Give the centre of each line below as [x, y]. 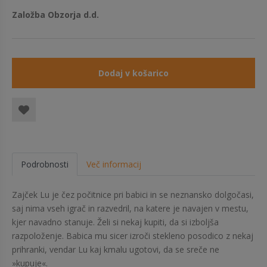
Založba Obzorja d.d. [55, 15]
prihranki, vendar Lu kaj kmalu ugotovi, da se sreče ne [116, 249]
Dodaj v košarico [133, 73]
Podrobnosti [45, 164]
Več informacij [114, 164]
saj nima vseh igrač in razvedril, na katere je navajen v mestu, [130, 208]
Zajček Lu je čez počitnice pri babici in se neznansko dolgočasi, [133, 195]
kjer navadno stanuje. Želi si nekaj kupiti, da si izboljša [115, 222]
